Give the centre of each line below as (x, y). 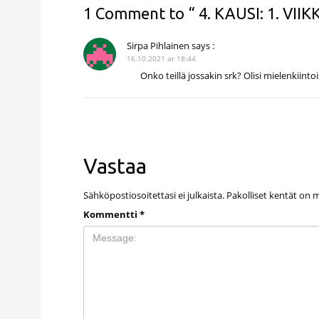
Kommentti (111, 214)
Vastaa (115, 166)
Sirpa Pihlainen (158, 46)
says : (202, 46)
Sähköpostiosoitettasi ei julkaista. (154, 195)
